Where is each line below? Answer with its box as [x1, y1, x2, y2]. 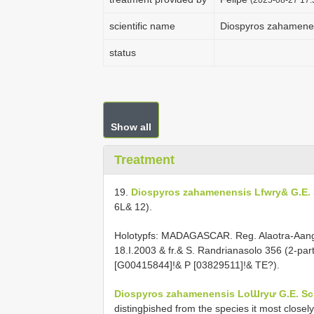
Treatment [114, 153, 175, 167]
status [109, 47, 136, 58]
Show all [111, 121, 151, 132]
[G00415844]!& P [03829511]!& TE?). [114, 259, 280, 271]
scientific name [109, 20, 175, 32]
